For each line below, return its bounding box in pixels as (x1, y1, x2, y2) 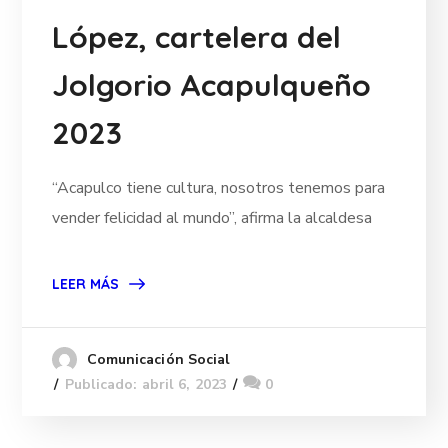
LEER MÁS (52, 275, 120, 294)
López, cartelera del (52, 18, 342, 57)
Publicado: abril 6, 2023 (64, 375, 227, 395)
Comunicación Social (86, 350, 231, 370)
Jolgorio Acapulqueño (52, 66, 372, 105)
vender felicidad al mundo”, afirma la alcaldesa (52, 207, 373, 230)
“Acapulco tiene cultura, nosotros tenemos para (52, 177, 386, 200)
